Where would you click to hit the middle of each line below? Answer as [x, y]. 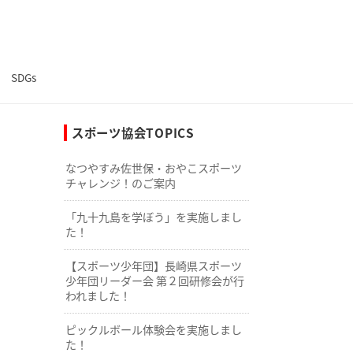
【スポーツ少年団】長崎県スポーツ [153, 266]
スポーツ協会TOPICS [133, 132]
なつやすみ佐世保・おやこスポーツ [153, 168]
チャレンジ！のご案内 [120, 183]
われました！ [98, 296]
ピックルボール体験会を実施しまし [153, 330]
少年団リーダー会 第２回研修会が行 [154, 281]
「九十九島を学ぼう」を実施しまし [153, 217]
